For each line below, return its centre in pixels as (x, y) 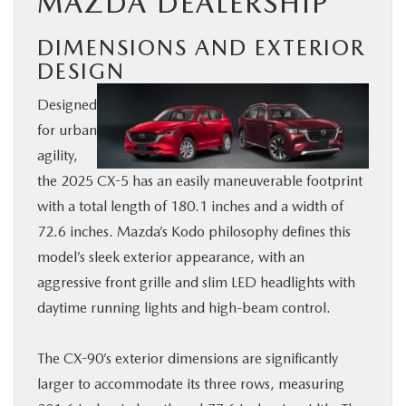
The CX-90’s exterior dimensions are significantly (188, 358)
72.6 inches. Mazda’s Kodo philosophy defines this (194, 232)
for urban (67, 130)
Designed (67, 105)
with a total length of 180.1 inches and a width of (190, 206)
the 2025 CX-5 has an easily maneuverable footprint (200, 181)
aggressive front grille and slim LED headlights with (196, 282)
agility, (58, 155)
